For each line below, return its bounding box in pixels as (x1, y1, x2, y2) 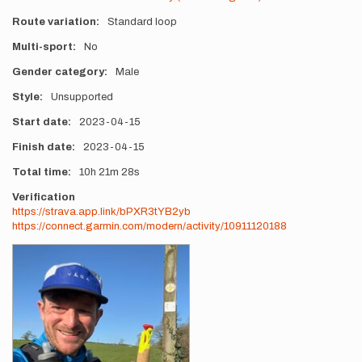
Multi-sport (12, 41, 73, 53)
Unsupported (50, 91, 113, 103)
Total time (12, 166, 68, 178)
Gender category (12, 66, 104, 78)
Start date (12, 116, 68, 128)
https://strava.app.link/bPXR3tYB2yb (12, 206, 191, 217)
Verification (12, 192, 75, 203)
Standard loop (107, 16, 177, 27)
